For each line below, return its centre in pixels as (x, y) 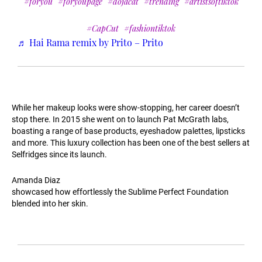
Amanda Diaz (36, 180)
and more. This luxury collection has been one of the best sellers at (131, 143)
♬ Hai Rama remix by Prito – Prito (90, 43)
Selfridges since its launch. (59, 155)
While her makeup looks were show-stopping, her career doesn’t (126, 108)
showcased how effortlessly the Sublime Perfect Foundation (120, 192)
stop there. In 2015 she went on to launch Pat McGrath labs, (120, 120)
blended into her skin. (50, 204)
